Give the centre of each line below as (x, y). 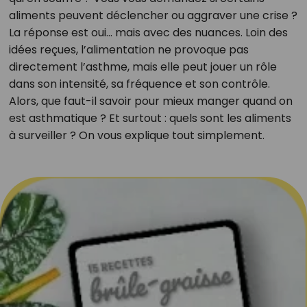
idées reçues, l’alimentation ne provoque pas (128, 50)
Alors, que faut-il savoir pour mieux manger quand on (150, 101)
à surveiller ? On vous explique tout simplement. (136, 135)
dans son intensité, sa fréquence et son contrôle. (139, 84)
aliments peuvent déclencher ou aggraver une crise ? (153, 15)
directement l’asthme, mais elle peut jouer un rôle (143, 67)
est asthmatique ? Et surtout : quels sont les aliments (150, 118)
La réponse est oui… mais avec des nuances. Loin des (148, 33)
